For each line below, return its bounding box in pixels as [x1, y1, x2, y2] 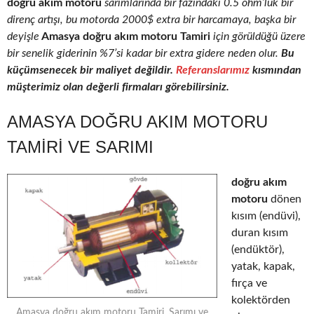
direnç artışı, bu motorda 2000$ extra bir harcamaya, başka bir [7, 14, 296, 26]
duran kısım [231, 227, 288, 239]
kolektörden [231, 294, 290, 306]
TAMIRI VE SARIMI [7, 137, 153, 157]
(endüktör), [231, 244, 285, 256]
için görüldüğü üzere [210, 31, 306, 43]
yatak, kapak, [231, 261, 295, 273]
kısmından [250, 64, 301, 76]
